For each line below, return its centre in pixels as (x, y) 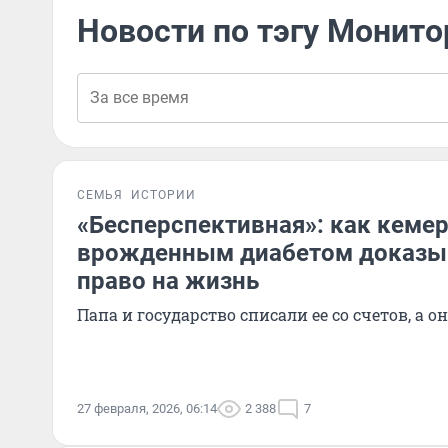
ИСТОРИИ (163, 195)
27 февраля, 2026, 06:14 (147, 408)
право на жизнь (168, 281)
